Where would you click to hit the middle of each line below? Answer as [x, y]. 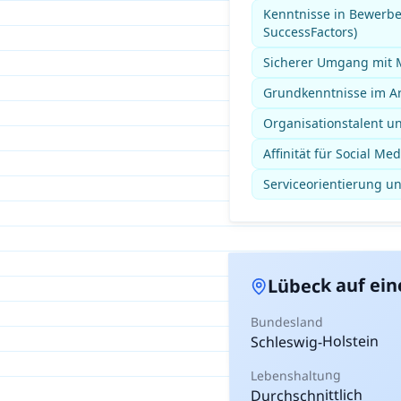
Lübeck [300, 286]
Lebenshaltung [296, 375]
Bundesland [286, 322]
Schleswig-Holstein [314, 341]
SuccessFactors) [310, 32]
